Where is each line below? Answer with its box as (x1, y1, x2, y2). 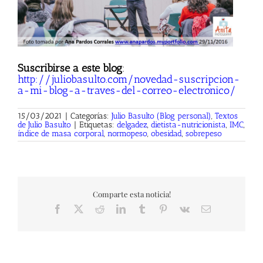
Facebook (61, 203, 98, 213)
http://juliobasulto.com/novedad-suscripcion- (18, 73, 240, 86)
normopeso (107, 129, 147, 139)
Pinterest (167, 203, 199, 213)
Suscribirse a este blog (18, 62, 122, 75)
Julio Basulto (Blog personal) (112, 111, 211, 122)
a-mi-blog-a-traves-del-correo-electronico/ (18, 84, 236, 97)
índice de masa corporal (18, 129, 104, 139)
